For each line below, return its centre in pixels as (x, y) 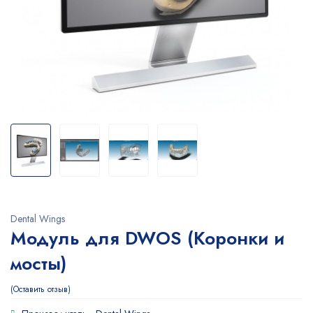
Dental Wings (38, 219)
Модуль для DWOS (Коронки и (147, 238)
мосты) (38, 263)
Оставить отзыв (41, 289)
